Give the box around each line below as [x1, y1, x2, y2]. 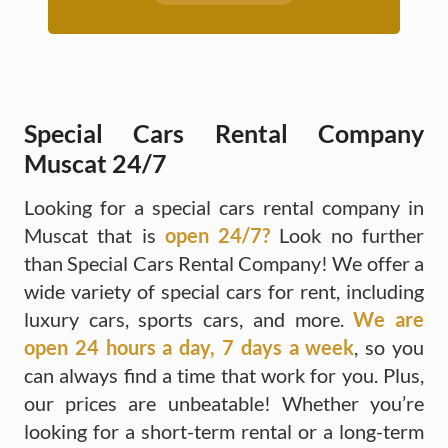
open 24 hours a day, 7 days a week [24, 334, 355, 359]
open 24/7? [164, 222, 280, 247]
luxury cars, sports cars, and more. [24, 306, 354, 331]
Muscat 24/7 [24, 147, 167, 178]
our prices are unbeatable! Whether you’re [24, 390, 424, 415]
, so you [354, 334, 425, 359]
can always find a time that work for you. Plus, [24, 362, 424, 387]
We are [353, 306, 425, 331]
